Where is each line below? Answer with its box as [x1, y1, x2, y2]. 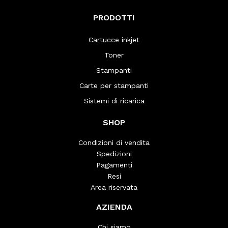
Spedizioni [96, 150, 132, 158]
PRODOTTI [93, 13, 135, 23]
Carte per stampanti [79, 81, 149, 90]
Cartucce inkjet [89, 36, 139, 44]
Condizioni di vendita [78, 138, 150, 147]
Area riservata [91, 183, 137, 192]
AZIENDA [96, 202, 132, 212]
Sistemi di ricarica [83, 97, 145, 105]
